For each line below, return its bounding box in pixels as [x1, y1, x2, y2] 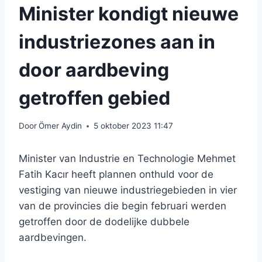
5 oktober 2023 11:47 [94, 121, 174, 131]
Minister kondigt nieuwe [19, 2, 239, 25]
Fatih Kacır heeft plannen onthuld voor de [19, 168, 213, 181]
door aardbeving [19, 58, 169, 81]
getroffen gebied [19, 86, 170, 109]
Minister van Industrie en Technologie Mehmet [19, 153, 236, 165]
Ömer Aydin [39, 121, 82, 131]
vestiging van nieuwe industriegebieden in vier [19, 184, 237, 196]
